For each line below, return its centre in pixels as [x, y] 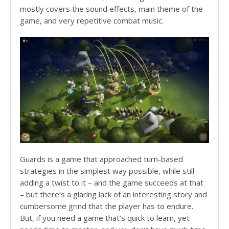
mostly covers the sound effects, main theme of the [111, 9]
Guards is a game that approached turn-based [101, 159]
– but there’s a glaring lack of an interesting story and [113, 194]
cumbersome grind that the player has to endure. [107, 206]
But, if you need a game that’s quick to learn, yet [105, 218]
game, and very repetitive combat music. [92, 21]
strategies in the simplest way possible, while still [107, 171]
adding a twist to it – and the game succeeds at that [112, 183]
